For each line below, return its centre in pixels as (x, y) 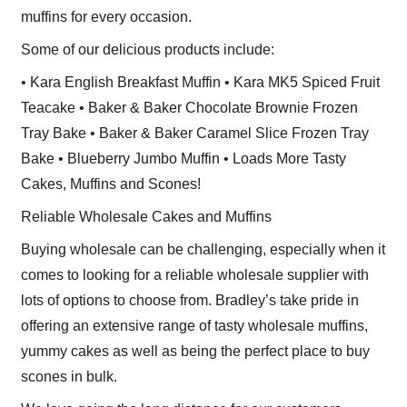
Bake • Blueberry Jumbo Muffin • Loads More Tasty (184, 158)
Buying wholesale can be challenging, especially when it (203, 249)
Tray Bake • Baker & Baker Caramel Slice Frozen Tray (195, 133)
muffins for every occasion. (106, 16)
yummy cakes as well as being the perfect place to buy (195, 351)
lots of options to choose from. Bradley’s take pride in (190, 300)
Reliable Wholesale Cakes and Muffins (146, 216)
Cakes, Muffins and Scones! (111, 184)
